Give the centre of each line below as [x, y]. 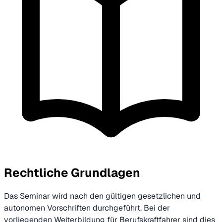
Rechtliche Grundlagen [72, 172]
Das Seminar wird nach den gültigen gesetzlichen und [102, 196]
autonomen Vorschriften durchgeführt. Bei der [87, 208]
